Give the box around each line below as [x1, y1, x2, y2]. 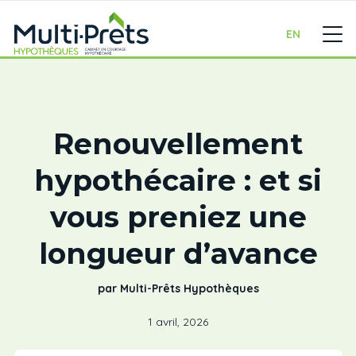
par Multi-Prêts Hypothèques [97, 281, 259, 296]
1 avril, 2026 [148, 315, 208, 329]
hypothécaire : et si [34, 163, 322, 198]
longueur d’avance [38, 236, 318, 271]
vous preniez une [49, 199, 307, 234]
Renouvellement [53, 126, 303, 161]
